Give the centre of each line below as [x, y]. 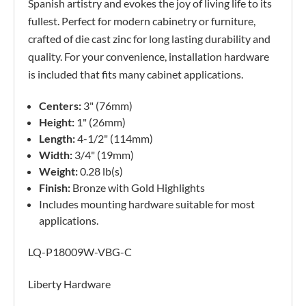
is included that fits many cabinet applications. [136, 74]
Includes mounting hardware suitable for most [147, 204]
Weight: [59, 171]
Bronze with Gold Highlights [139, 188]
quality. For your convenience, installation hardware [149, 57]
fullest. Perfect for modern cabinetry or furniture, [142, 21]
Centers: [60, 106]
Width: [56, 155]
